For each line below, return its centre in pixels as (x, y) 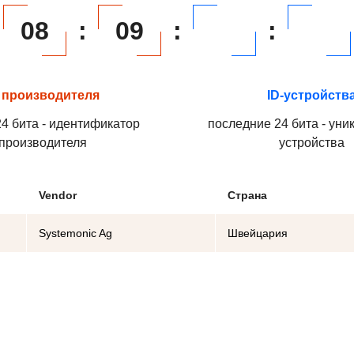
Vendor (58, 195)
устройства (311, 143)
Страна (247, 195)
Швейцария (258, 233)
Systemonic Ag (75, 233)
